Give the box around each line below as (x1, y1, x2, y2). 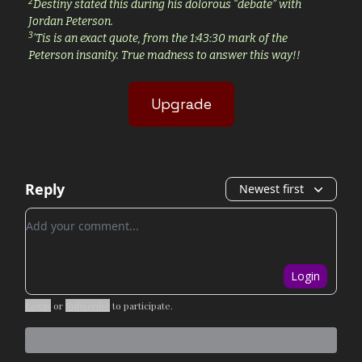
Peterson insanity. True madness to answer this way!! (28, 48, 301, 63)
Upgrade (150, 95, 212, 114)
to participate (112, 299, 170, 313)
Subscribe (65, 299, 110, 313)
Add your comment (25, 208, 143, 227)
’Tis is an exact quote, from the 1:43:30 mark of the (33, 32, 288, 46)
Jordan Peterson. (28, 15, 113, 29)
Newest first (239, 181, 304, 197)
